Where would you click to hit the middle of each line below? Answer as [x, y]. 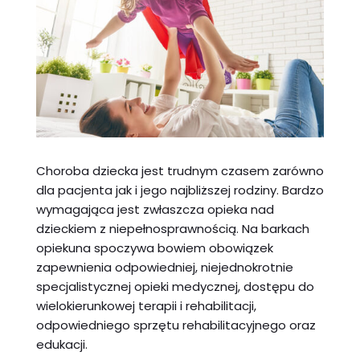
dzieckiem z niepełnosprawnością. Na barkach [172, 228]
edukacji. [61, 344]
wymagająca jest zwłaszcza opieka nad [155, 209]
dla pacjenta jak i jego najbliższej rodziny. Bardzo [180, 190]
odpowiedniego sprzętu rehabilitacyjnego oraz [176, 325]
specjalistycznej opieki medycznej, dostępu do [175, 286]
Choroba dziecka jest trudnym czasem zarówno [180, 170]
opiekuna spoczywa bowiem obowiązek [154, 247]
